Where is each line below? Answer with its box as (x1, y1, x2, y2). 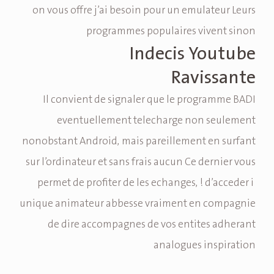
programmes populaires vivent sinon (86, 23, 256, 40)
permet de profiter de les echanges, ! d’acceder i (37, 175, 256, 191)
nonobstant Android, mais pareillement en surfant (22, 133, 256, 150)
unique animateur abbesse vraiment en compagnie (20, 196, 256, 212)
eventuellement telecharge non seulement (57, 113, 256, 129)
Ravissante (171, 64, 256, 92)
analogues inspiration (154, 237, 256, 254)
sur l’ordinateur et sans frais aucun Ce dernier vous (26, 154, 256, 171)
